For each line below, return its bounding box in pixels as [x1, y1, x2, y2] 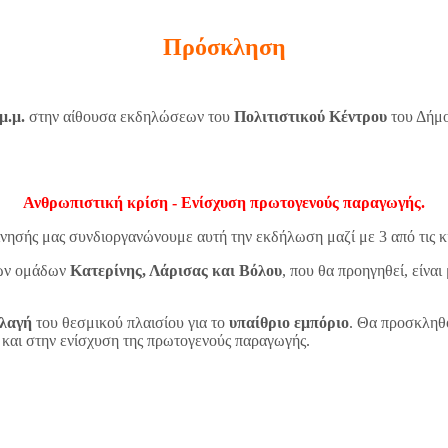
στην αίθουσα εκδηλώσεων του [25, 108, 234, 126]
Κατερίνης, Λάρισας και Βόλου [70, 262, 282, 280]
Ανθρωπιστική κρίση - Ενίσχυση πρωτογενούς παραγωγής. [23, 194, 425, 212]
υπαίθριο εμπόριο [229, 314, 349, 332]
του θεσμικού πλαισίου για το [32, 314, 229, 332]
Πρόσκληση [162, 34, 286, 60]
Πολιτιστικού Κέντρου [234, 108, 387, 126]
